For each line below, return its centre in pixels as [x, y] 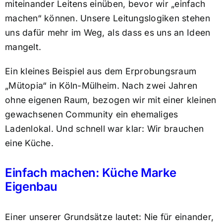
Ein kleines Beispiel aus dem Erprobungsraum [101, 71]
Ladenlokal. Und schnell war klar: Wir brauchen [104, 129]
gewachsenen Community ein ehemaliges [91, 114]
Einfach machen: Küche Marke [90, 173]
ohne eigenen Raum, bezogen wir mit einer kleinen [111, 100]
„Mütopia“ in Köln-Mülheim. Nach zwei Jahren [101, 86]
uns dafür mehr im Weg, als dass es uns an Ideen [108, 33]
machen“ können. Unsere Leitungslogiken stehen [107, 18]
